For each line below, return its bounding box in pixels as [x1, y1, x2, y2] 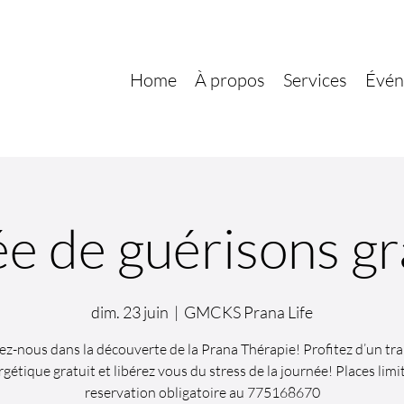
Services [283, 69, 347, 91]
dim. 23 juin [91, 302, 169, 322]
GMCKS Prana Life [184, 302, 313, 322]
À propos [195, 69, 265, 91]
